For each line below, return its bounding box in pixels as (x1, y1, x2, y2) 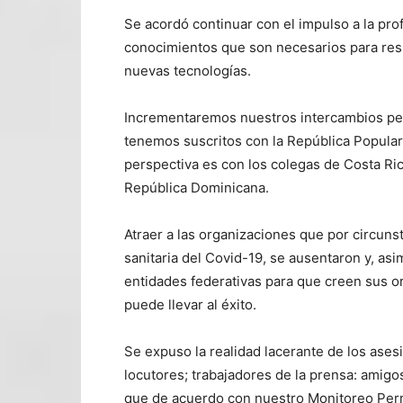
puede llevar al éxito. (124, 295, 256, 313)
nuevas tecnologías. (124, 61, 251, 79)
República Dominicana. (124, 178, 269, 196)
